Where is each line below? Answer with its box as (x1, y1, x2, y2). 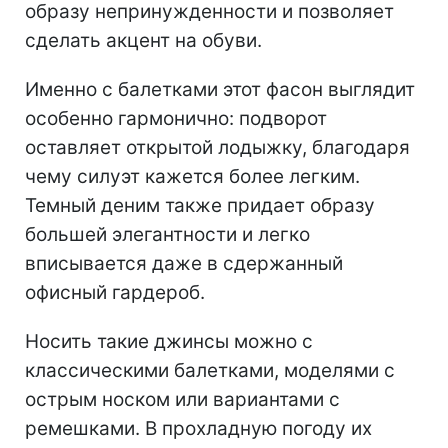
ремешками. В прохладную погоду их (25, 417, 372, 441)
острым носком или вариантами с (25, 388, 340, 412)
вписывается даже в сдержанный (25, 252, 343, 276)
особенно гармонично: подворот (25, 107, 327, 131)
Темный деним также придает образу (25, 194, 375, 218)
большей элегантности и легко (25, 223, 310, 247)
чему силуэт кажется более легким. (25, 165, 360, 189)
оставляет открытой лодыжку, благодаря (25, 136, 410, 160)
